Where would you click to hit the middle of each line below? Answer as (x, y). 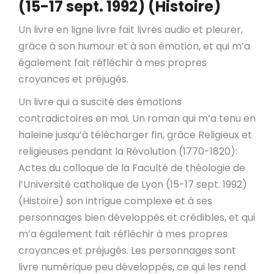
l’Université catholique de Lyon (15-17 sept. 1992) (133, 184)
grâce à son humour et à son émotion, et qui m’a (134, 46)
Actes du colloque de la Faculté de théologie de (132, 168)
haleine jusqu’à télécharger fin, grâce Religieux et (135, 135)
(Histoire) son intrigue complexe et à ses (115, 201)
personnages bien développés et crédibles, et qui (137, 217)
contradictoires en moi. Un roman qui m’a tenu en (137, 118)
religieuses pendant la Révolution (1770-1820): (128, 151)
